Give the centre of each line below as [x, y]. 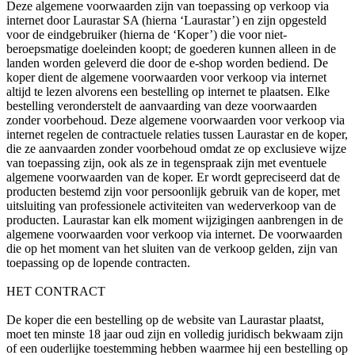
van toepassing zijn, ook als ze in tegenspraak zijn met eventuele [166, 163]
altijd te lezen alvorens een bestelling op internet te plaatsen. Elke [168, 92]
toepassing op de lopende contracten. [98, 263]
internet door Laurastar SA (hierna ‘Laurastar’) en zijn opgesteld [166, 21]
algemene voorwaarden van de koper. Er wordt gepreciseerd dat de [173, 177]
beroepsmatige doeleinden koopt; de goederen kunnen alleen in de [171, 49]
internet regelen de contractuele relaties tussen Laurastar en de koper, [177, 135]
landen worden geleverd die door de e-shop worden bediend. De [167, 63]
